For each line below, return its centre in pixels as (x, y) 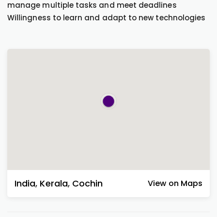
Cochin (88, 183)
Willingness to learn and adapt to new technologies (107, 18)
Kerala (54, 183)
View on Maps (175, 183)
